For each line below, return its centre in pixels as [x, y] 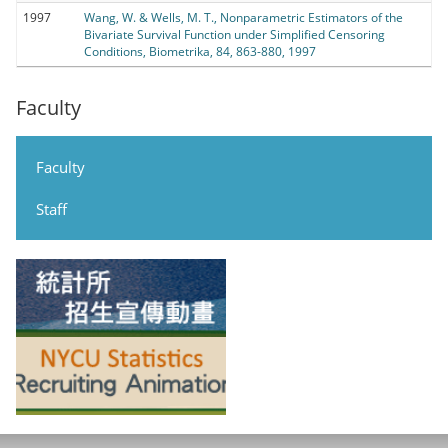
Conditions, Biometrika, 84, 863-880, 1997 [200, 51]
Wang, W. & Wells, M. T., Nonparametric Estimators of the [243, 17]
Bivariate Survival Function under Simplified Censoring [234, 34]
